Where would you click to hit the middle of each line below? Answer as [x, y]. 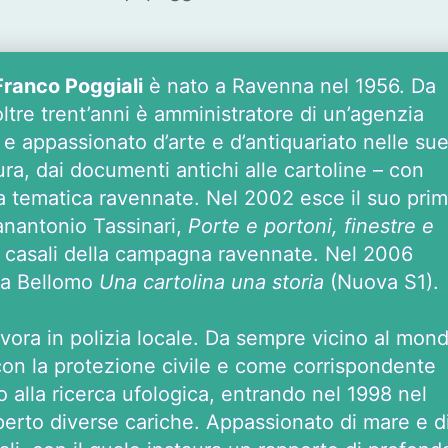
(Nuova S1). [381, 282]
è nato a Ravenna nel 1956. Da [289, 86]
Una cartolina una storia [211, 282]
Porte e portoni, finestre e [311, 226]
